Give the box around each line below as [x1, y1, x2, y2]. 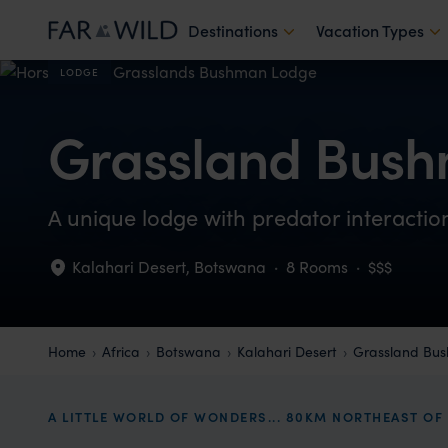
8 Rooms [286, 255, 348, 278]
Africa [102, 341, 140, 361]
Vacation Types [316, 19, 424, 41]
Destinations [188, 19, 278, 41]
